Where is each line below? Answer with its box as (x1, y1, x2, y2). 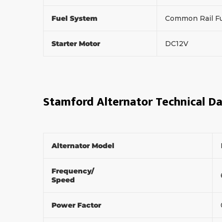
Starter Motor (52, 39, 102, 48)
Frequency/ (52, 166, 94, 175)
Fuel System (52, 13, 98, 23)
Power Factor (52, 200, 103, 210)
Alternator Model (52, 141, 116, 150)
